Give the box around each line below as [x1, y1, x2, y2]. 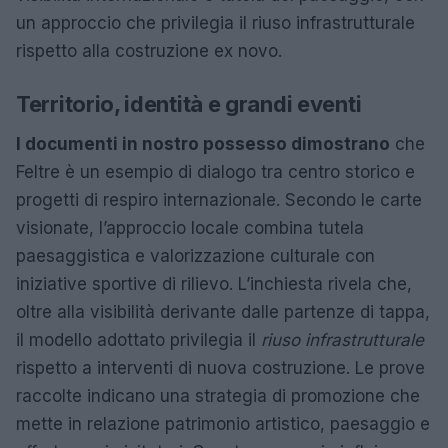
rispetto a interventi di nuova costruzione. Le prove [16, 357, 425, 378]
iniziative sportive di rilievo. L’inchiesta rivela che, [16, 273, 412, 294]
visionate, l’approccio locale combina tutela [16, 217, 364, 238]
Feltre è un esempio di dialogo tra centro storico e [16, 161, 415, 182]
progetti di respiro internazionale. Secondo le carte [16, 189, 422, 210]
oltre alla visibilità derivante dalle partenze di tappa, [16, 301, 430, 322]
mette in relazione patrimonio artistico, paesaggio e [16, 413, 430, 434]
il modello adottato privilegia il [16, 329, 261, 350]
